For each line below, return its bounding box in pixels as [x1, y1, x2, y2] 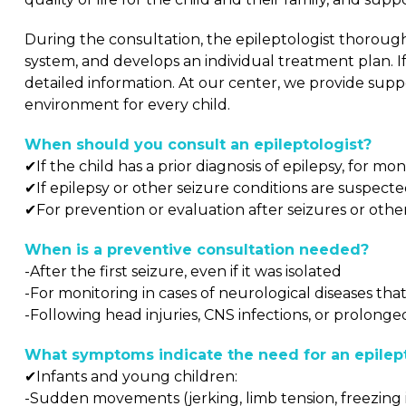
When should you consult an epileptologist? [24, 136, 372, 153]
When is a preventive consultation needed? [24, 241, 369, 258]
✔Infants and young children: [24, 368, 237, 385]
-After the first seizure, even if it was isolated [24, 263, 342, 280]
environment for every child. [24, 96, 230, 113]
